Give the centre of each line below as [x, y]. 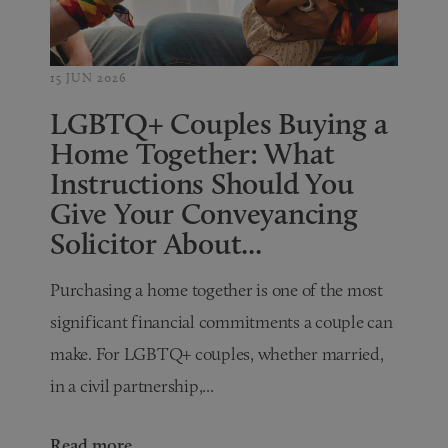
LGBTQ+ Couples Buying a [219, 123]
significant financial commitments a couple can [221, 321]
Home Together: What [192, 153]
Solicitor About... [156, 243]
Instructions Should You [202, 183]
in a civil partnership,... [132, 385]
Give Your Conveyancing [204, 213]
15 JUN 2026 [89, 76]
